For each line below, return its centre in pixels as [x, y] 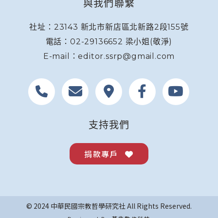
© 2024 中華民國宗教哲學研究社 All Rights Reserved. [109, 206]
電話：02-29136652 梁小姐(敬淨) [109, 42]
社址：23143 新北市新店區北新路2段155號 [109, 27]
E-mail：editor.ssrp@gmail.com [109, 56]
